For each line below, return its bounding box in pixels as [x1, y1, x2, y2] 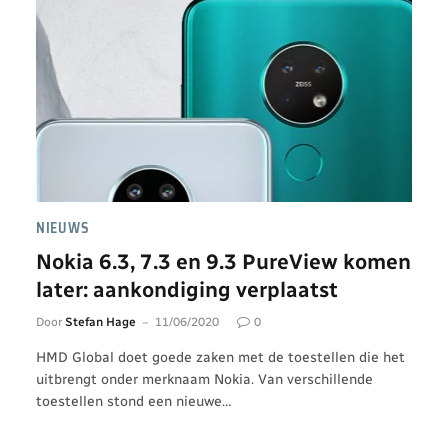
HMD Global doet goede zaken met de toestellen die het [36, 349, 405, 366]
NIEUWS [36, 217, 90, 239]
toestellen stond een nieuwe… [36, 393, 231, 410]
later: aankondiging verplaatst [36, 277, 338, 302]
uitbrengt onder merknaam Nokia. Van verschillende [36, 371, 373, 388]
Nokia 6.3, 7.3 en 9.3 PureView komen [36, 249, 411, 274]
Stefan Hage [65, 315, 136, 329]
